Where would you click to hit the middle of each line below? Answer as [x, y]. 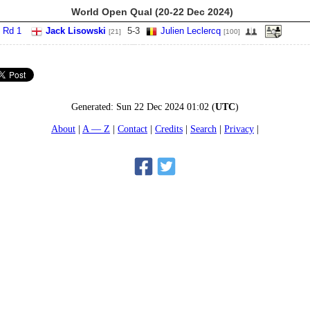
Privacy [239, 128]
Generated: [94, 107]
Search [203, 128]
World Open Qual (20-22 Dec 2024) [152, 12]
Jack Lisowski [76, 31]
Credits [169, 128]
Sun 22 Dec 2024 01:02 [163, 107]
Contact [133, 128]
